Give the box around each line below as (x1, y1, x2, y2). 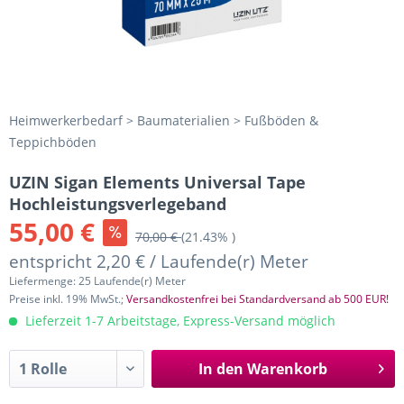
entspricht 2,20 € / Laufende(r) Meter (9, 249, 308, 273)
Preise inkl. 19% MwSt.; (9, 291, 126, 307)
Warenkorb (246, 359, 327, 379)
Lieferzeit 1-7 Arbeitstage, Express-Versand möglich (22, 312, 335, 329)
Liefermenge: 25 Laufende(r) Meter (9, 273, 186, 289)
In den (197, 359, 243, 379)
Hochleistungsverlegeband (9, 193, 226, 215)
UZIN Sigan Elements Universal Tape (9, 171, 306, 193)
